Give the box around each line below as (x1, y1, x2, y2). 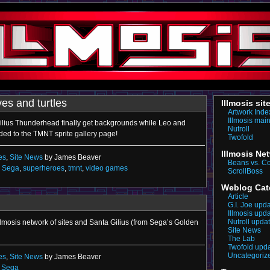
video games (86, 164, 128, 172)
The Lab (228, 234, 255, 243)
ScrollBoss (228, 167, 263, 175)
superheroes (23, 164, 64, 172)
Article (228, 192, 248, 201)
